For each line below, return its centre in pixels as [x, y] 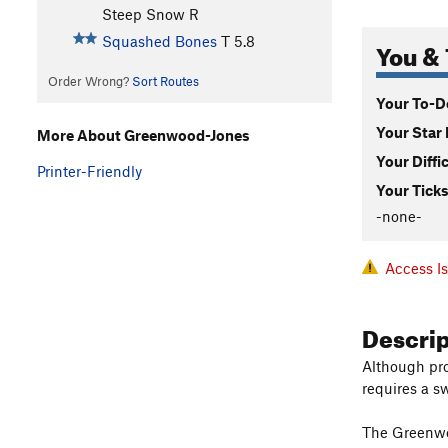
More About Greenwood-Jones [143, 134]
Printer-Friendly [89, 170]
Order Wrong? [89, 81]
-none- [399, 215]
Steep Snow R [150, 14]
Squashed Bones [159, 41]
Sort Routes [165, 81]
